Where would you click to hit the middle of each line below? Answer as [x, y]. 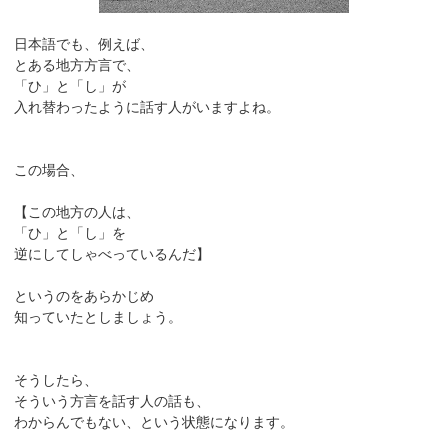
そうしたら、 [56, 380]
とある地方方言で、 [77, 65]
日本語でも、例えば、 [84, 44]
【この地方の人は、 [77, 212]
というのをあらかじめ [84, 296]
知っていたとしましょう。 [98, 317]
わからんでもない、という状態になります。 [154, 422]
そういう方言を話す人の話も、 [112, 401]
